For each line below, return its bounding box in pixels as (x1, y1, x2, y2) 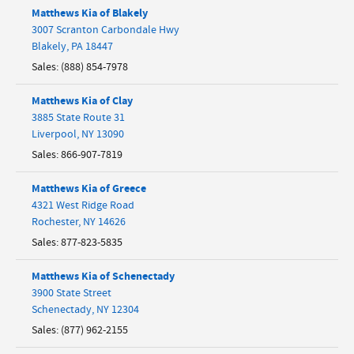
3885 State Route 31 (32, 110, 125, 125)
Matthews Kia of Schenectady (32, 268, 175, 284)
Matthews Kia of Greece (32, 180, 146, 196)
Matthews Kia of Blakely (32, 5, 148, 21)
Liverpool (32, 126, 77, 141)
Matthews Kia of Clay (32, 92, 133, 108)
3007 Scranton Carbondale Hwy (32, 22, 179, 37)
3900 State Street (32, 285, 111, 300)
